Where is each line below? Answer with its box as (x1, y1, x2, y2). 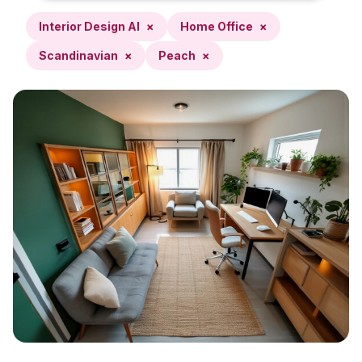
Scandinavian (39, 48, 118, 62)
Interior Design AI (39, 19, 140, 33)
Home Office (180, 19, 253, 33)
